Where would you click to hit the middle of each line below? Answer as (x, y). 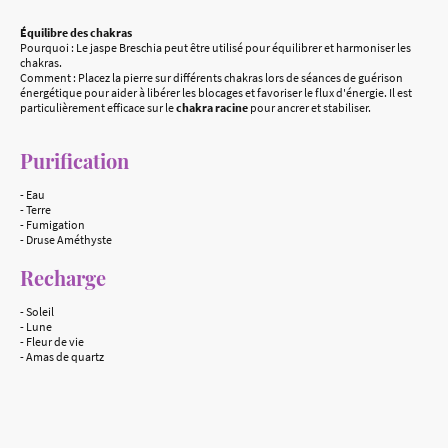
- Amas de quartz (62, 356)
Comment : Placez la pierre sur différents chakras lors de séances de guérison (211, 77)
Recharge (63, 277)
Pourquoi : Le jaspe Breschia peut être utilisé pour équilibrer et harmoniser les (215, 47)
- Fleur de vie (52, 341)
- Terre (35, 209)
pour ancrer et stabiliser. (310, 107)
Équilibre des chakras (76, 32)
